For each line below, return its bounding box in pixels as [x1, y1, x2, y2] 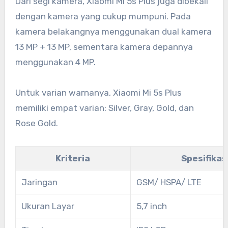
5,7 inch [136, 201, 167, 212]
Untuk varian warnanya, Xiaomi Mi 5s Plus [15, 88, 182, 98]
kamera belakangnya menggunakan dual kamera [15, 26, 212, 37]
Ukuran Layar [21, 201, 74, 212]
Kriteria [55, 153, 91, 164]
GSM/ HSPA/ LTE [136, 177, 202, 188]
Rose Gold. [15, 118, 58, 129]
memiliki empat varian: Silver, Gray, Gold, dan [15, 103, 194, 113]
